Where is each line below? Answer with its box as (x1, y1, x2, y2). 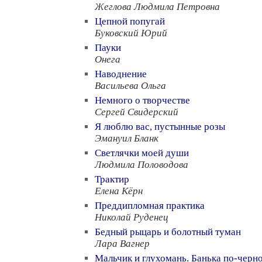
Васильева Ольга (95, 80, 166, 91)
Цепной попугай (95, 16, 165, 27)
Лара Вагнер (95, 238, 150, 249)
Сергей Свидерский (95, 106, 178, 118)
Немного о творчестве (95, 95, 190, 106)
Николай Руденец (95, 212, 168, 223)
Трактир (95, 174, 129, 185)
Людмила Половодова (95, 159, 188, 170)
